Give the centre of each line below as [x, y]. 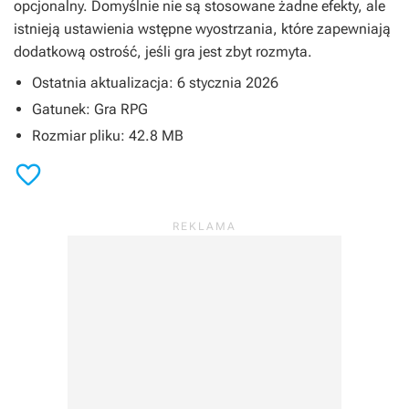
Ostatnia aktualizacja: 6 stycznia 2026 [155, 83]
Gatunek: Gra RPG [90, 110]
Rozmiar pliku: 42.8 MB [108, 136]
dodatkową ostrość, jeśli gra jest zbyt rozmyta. [163, 52]
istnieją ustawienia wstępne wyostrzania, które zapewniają [202, 29]
